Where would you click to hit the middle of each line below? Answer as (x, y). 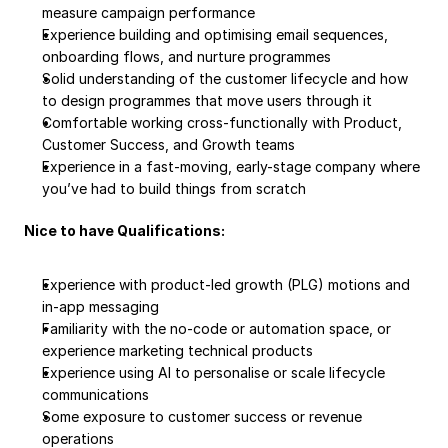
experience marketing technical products (177, 350)
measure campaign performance (148, 12)
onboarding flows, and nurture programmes (186, 56)
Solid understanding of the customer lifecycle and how (225, 78)
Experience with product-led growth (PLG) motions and (226, 284)
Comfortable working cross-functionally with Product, (222, 122)
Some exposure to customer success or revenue (202, 416)
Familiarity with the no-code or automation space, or (216, 328)
